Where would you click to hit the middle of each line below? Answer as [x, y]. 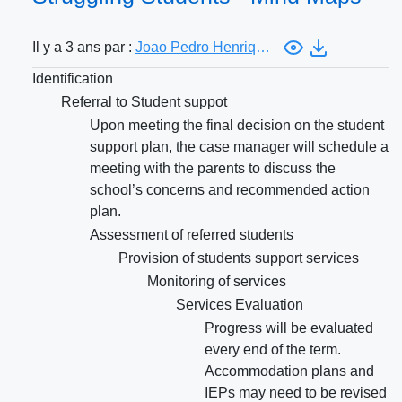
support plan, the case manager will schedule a [239, 147]
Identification [73, 79]
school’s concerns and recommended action [230, 190]
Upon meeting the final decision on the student [237, 126]
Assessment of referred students [192, 235]
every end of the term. [273, 350]
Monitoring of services [217, 282]
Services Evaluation [240, 305]
